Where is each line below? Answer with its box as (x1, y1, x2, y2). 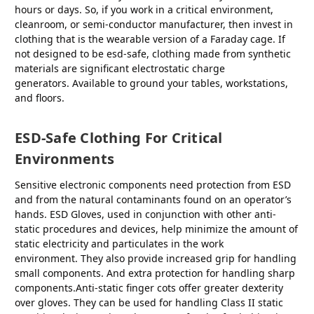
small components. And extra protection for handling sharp (15, 266, 295, 280)
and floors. (15, 90, 64, 104)
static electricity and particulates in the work (15, 236, 224, 250)
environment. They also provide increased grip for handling (15, 251, 296, 265)
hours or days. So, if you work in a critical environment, (15, 2, 273, 16)
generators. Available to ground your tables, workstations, (15, 76, 288, 90)
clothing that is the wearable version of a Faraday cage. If (15, 32, 285, 46)
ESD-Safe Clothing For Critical (15, 128, 223, 147)
